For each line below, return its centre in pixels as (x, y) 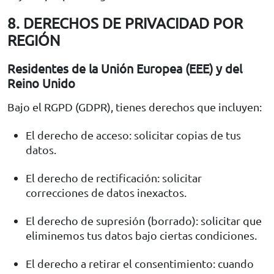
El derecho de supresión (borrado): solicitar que (144, 220)
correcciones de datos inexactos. (106, 192)
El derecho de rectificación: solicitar (114, 177)
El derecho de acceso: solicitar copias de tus (133, 135)
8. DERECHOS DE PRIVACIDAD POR (125, 23)
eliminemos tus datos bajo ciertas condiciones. (141, 235)
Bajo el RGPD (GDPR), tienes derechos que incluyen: (135, 106)
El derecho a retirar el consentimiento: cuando (140, 263)
